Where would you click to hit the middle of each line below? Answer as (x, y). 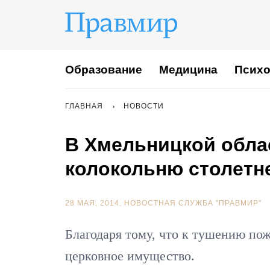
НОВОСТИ (144, 106)
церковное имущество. (130, 256)
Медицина (188, 69)
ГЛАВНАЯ (84, 106)
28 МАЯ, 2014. (95, 203)
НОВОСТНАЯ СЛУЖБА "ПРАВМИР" (193, 203)
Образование (104, 69)
